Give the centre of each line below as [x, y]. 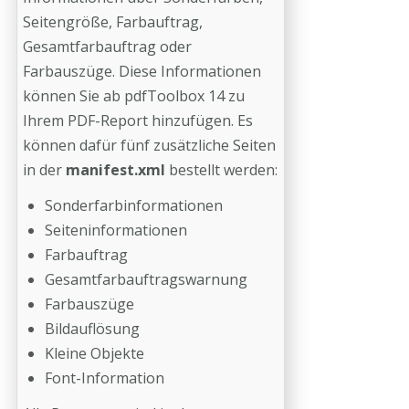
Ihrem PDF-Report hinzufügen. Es [138, 121]
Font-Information [105, 378]
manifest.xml [117, 170]
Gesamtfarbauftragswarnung [146, 279]
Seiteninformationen [116, 230]
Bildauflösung [92, 329]
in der [44, 170]
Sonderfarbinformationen [134, 205]
